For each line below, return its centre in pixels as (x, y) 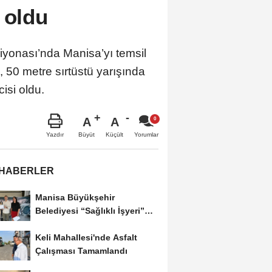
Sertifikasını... (63, 224)
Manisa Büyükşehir (75, 197)
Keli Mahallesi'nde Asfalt (86, 237)
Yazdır (55, 134)
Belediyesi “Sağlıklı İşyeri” (90, 210)
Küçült (114, 134)
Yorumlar (146, 134)
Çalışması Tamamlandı (81, 250)
